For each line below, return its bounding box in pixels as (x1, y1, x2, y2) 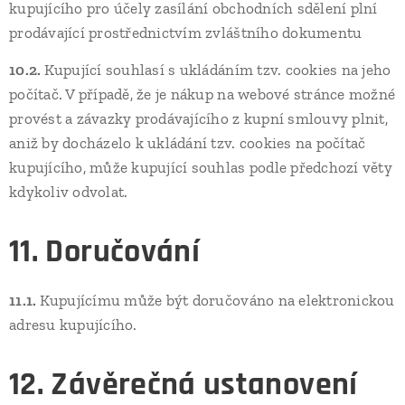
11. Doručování (9, 231, 201, 272)
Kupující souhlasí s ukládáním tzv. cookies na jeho (43, 61, 391, 79)
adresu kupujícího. (9, 316, 137, 334)
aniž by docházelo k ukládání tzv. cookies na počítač (9, 134, 366, 152)
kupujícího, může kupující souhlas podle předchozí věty (9, 158, 392, 176)
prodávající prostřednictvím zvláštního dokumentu (9, 24, 363, 42)
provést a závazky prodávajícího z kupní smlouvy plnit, (9, 109, 388, 127)
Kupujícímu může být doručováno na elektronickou (39, 291, 395, 309)
